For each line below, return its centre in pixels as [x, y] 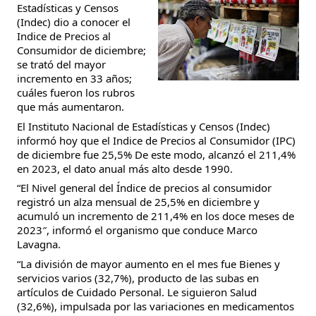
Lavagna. [39, 244]
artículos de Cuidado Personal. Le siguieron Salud [137, 292]
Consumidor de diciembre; [81, 50]
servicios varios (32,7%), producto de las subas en [138, 278]
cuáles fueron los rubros [76, 92]
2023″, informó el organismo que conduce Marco [137, 230]
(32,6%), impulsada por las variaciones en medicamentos [156, 306]
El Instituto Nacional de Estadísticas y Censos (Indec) [144, 126]
